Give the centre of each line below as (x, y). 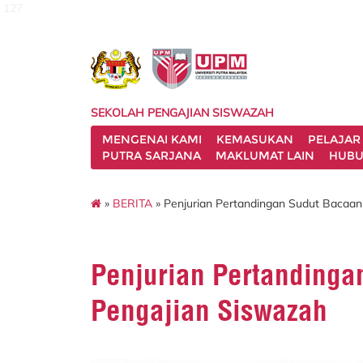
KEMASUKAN (255, 139)
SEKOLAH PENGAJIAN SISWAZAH (182, 113)
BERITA (132, 203)
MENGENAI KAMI (152, 139)
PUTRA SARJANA (152, 156)
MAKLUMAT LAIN (265, 156)
